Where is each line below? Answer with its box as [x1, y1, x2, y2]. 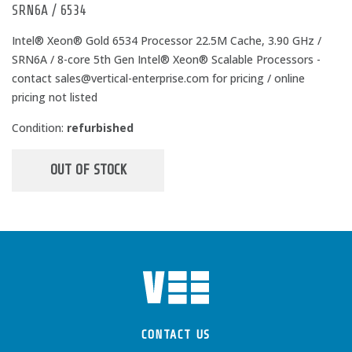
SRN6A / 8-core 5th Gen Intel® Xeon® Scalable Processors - [12, 52, 321, 67]
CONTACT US [141, 328, 211, 342]
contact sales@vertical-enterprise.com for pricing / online [12, 71, 305, 86]
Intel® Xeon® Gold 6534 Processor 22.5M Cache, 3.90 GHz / [12, 33, 321, 48]
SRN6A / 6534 [12, 2, 86, 18]
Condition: [12, 120, 67, 135]
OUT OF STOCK [49, 162, 126, 178]
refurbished [67, 120, 134, 135]
